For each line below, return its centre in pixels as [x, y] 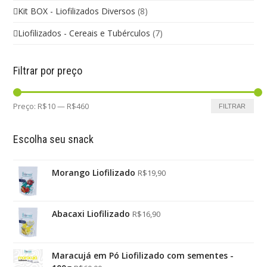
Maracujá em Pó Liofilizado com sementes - [143, 256]
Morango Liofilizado [94, 173]
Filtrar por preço [48, 71]
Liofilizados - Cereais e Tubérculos [84, 33]
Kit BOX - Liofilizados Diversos [77, 11]
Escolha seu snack [54, 139]
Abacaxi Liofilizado [91, 214]
